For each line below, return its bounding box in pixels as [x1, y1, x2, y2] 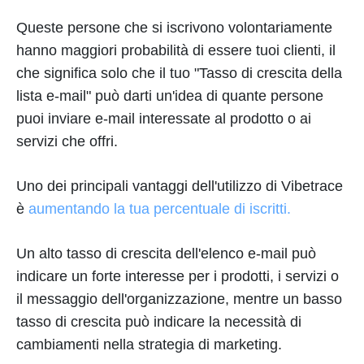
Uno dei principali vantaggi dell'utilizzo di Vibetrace [16, 178, 343, 194]
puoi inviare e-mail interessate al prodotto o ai [16, 110, 311, 127]
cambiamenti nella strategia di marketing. [16, 336, 282, 353]
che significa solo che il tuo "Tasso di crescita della [16, 65, 342, 81]
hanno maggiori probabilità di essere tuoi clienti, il [16, 42, 336, 58]
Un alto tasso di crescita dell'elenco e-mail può [16, 245, 316, 262]
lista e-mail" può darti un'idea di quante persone [16, 88, 323, 104]
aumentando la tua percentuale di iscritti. [28, 201, 291, 217]
